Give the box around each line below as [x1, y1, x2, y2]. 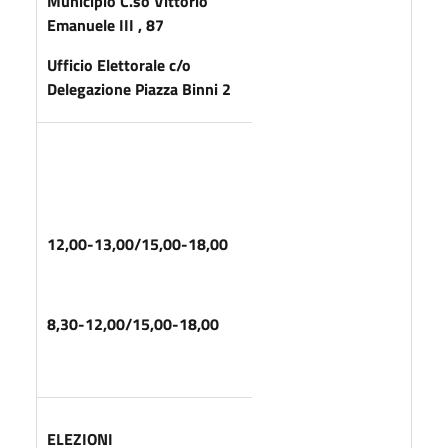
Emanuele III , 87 [47, 12, 164, 37]
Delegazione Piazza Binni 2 [47, 76, 231, 101]
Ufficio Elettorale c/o [47, 52, 191, 77]
